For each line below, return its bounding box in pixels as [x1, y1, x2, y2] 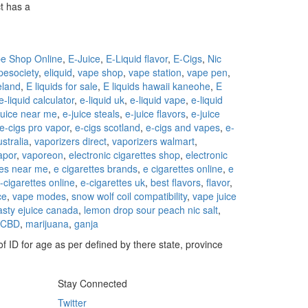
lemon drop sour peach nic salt [84, 203, 218, 217]
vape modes [12, 189, 66, 203]
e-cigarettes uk [80, 175, 145, 189]
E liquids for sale [26, 79, 98, 93]
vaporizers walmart [112, 134, 195, 148]
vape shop [78, 65, 123, 79]
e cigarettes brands [54, 162, 137, 175]
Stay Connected [57, 276, 127, 290]
